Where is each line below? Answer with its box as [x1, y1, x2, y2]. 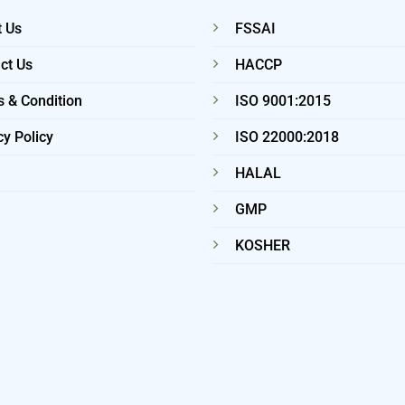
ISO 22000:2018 [235, 128, 340, 146]
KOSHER [235, 237, 291, 255]
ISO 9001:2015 [235, 92, 332, 110]
